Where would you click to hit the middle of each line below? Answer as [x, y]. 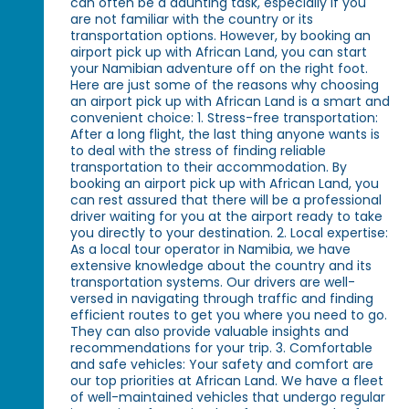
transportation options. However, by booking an [221, 36]
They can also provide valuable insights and [210, 332]
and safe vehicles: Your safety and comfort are [222, 365]
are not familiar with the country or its [192, 20]
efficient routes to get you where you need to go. [229, 315]
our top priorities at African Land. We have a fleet [227, 381]
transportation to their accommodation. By [209, 168]
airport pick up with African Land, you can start [219, 52]
